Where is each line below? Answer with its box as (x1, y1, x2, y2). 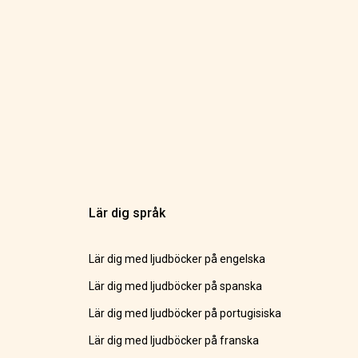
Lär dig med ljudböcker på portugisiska (89, 307, 282, 320)
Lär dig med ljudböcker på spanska (89, 280, 263, 293)
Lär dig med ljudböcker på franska (89, 334, 260, 348)
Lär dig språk (89, 205, 166, 221)
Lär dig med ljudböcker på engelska (89, 253, 266, 266)
